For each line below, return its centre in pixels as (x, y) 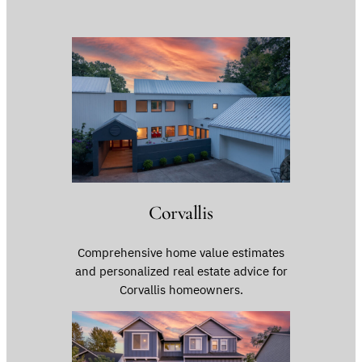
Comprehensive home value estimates (181, 253)
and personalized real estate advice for (181, 271)
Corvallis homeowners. (181, 290)
